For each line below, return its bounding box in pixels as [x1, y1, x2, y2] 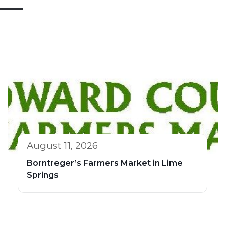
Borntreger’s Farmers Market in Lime [27, 158, 183, 168]
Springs [27, 169, 59, 180]
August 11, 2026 [27, 139, 98, 151]
